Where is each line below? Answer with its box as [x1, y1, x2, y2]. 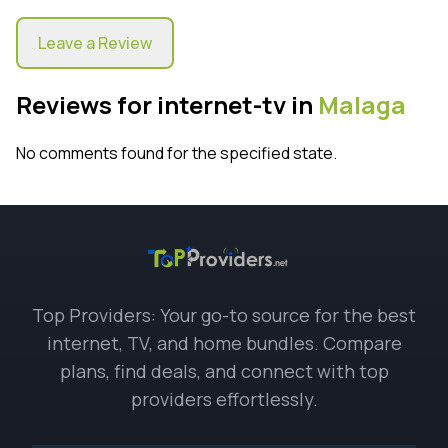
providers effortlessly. [130, 387, 318, 412]
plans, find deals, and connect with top [59, 359, 389, 384]
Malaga [318, 88, 406, 122]
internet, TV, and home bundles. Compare [46, 331, 402, 356]
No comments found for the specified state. [16, 142, 337, 165]
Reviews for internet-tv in [16, 88, 318, 122]
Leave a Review [38, 32, 152, 55]
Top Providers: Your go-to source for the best [32, 303, 416, 328]
